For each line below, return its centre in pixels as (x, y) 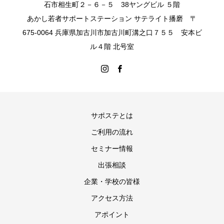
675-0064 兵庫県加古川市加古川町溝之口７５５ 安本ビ (112, 32)
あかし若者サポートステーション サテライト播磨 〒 (112, 18)
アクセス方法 (112, 198)
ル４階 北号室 (112, 46)
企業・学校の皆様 (112, 181)
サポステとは (112, 115)
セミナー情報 (112, 148)
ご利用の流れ (112, 132)
